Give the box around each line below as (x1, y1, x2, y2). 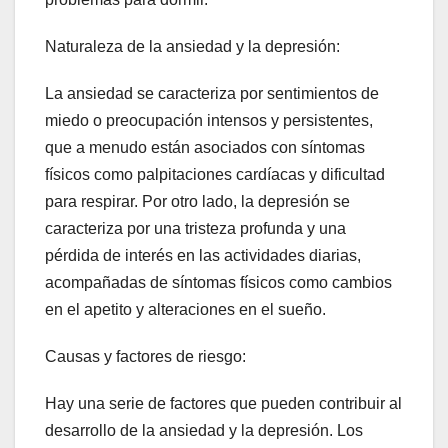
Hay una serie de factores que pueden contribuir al (45, 394, 402, 412)
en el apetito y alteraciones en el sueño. (45, 300, 326, 318)
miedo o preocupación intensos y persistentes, (45, 111, 373, 129)
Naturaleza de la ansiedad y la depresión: (45, 37, 340, 55)
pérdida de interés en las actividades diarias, (45, 246, 361, 264)
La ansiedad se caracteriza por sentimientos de (45, 84, 379, 102)
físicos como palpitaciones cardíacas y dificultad (45, 165, 385, 183)
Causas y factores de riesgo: (45, 347, 246, 365)
